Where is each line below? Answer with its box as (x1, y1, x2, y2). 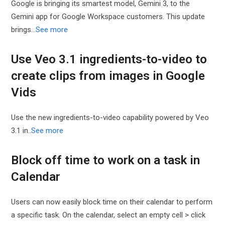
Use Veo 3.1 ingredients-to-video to (11, 52, 207, 66)
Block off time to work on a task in (11, 153, 200, 167)
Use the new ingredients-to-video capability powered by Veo (11, 113, 209, 122)
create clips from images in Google (11, 69, 205, 83)
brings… (11, 25, 36, 34)
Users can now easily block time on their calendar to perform (11, 197, 213, 206)
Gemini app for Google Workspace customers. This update (11, 12, 205, 21)
